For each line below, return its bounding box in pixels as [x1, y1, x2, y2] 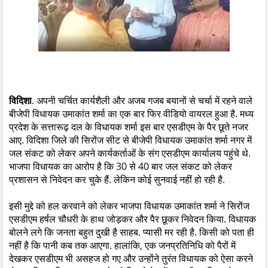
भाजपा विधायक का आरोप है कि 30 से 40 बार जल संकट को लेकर [9, 159, 232, 173]
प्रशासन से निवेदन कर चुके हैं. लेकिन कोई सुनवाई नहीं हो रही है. [9, 172, 225, 186]
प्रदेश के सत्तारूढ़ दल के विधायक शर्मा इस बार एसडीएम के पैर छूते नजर [9, 120, 248, 133]
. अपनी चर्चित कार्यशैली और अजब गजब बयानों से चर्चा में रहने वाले [32, 93, 252, 107]
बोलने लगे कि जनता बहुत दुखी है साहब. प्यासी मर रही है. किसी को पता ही [9, 225, 254, 239]
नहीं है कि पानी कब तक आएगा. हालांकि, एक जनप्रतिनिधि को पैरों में [9, 238, 236, 252]
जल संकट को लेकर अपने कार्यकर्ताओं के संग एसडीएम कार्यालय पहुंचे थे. [9, 146, 251, 160]
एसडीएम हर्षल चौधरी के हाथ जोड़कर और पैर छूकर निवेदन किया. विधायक [9, 212, 256, 226]
